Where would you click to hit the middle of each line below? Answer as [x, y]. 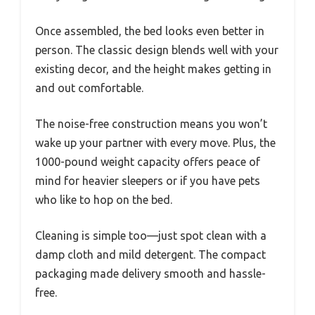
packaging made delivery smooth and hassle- [150, 273]
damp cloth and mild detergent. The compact [150, 254]
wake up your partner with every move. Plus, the [155, 142]
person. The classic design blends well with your [157, 50]
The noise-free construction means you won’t [151, 123]
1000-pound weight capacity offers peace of [148, 161]
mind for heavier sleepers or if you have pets [148, 180]
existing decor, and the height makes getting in [153, 69]
